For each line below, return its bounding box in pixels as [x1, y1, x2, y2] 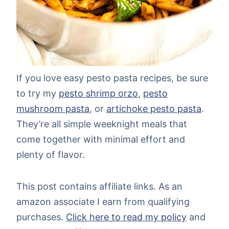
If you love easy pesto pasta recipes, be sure [16, 73, 208, 84]
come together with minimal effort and [16, 134, 185, 145]
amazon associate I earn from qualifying [16, 196, 190, 208]
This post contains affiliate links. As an [16, 181, 182, 192]
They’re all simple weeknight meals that [16, 119, 187, 130]
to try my [16, 88, 59, 99]
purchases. [16, 212, 66, 223]
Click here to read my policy [66, 212, 187, 223]
